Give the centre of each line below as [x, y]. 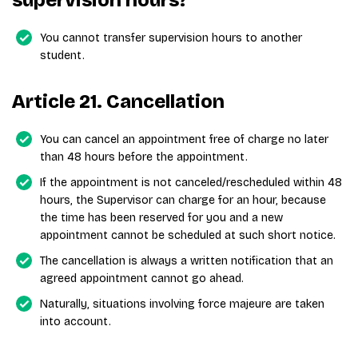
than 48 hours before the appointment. [144, 157]
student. [62, 56]
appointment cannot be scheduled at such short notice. [188, 235]
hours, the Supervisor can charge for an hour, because [183, 200]
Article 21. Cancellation [118, 101]
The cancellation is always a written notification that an [187, 261]
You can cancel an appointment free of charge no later [184, 139]
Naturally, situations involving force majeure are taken [182, 304]
